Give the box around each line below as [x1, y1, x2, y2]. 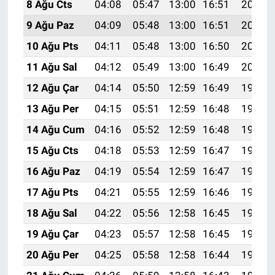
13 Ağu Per [26, 102, 79, 115]
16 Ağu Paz [26, 165, 80, 177]
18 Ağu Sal [26, 206, 77, 219]
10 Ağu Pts [26, 39, 79, 52]
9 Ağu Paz [26, 18, 74, 31]
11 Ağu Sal [26, 60, 77, 73]
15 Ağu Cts [26, 144, 79, 157]
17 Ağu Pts [26, 185, 79, 198]
